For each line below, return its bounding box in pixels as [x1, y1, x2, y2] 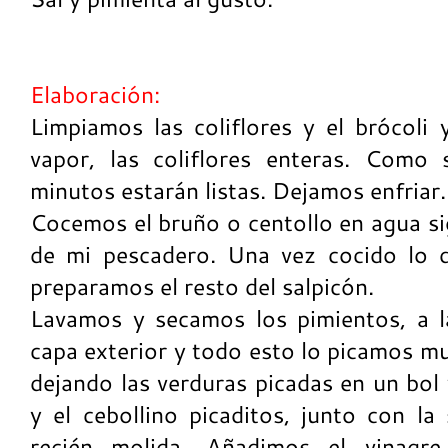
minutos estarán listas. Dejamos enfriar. [30, 175, 446, 206]
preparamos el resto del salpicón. [30, 271, 374, 302]
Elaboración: [30, 79, 160, 110]
